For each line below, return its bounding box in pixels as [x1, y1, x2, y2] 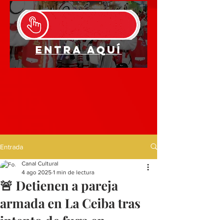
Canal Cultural [22, 160, 58, 167]
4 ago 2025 [22, 168, 52, 176]
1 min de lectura [53, 168, 94, 176]
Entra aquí [35, 43, 122, 56]
